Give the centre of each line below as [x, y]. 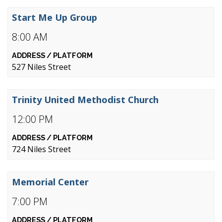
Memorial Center [50, 182]
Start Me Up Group [55, 17]
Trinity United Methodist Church [85, 99]
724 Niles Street [41, 149]
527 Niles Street [41, 67]
